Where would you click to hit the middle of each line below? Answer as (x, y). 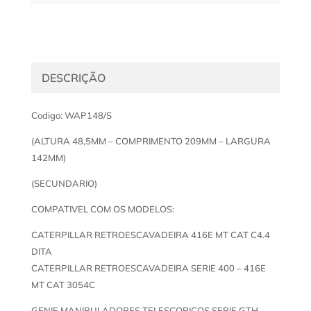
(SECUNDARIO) (64, 184)
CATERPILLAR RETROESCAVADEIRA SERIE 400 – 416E (148, 268)
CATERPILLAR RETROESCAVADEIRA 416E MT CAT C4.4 (150, 235)
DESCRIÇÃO (73, 78)
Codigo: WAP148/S (71, 116)
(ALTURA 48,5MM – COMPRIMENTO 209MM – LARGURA (151, 141)
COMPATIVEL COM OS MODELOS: (102, 209)
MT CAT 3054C (63, 285)
